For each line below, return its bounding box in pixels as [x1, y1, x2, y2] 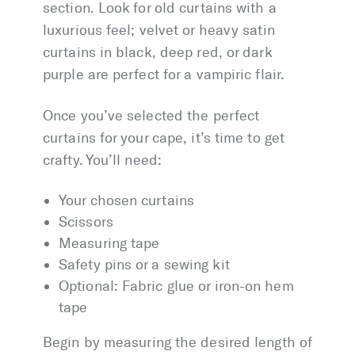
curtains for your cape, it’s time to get [43, 129, 285, 147]
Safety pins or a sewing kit [59, 256, 230, 274]
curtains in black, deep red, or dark [43, 44, 272, 62]
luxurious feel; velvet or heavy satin [43, 21, 275, 40]
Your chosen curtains [59, 192, 194, 210]
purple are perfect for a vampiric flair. [43, 66, 285, 84]
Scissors [59, 213, 113, 231]
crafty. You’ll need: [43, 151, 162, 170]
